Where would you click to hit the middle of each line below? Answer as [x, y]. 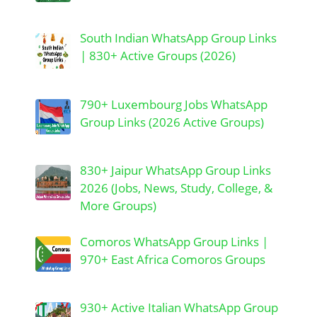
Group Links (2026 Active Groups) [172, 122]
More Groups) [118, 206]
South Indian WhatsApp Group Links [178, 38]
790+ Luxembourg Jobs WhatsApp [173, 104]
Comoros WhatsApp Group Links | [174, 241]
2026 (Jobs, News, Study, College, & [176, 188]
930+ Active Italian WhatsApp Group [179, 307]
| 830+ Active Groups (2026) [157, 56]
